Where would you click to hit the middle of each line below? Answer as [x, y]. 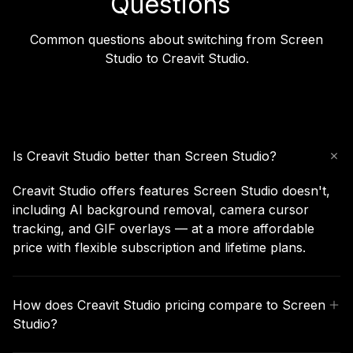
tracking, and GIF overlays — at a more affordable [163, 228]
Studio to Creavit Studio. [176, 58]
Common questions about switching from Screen [176, 39]
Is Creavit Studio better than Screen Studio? [145, 156]
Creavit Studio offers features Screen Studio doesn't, [171, 190]
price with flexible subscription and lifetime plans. [159, 247]
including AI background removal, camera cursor [161, 209]
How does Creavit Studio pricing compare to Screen [169, 305]
